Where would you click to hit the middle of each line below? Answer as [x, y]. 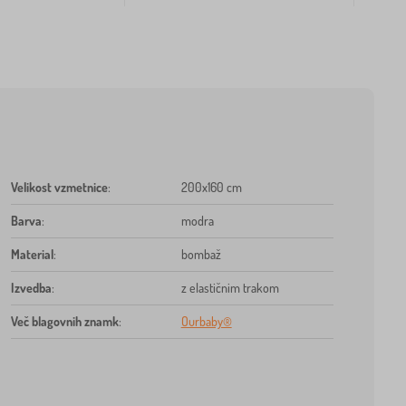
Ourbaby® [206, 321]
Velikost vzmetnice [59, 187]
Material [32, 254]
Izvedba [31, 287]
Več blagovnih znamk [64, 321]
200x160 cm [211, 187]
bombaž [201, 254]
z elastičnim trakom [230, 287]
